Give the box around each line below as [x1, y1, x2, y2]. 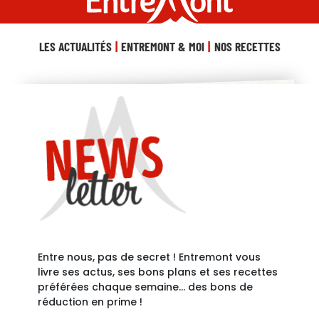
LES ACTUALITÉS [38, 38, 112, 54]
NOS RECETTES [214, 38, 281, 54]
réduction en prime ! [37, 294, 142, 309]
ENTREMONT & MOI [121, 38, 204, 54]
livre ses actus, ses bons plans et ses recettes [37, 264, 278, 279]
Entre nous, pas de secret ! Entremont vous [37, 249, 261, 264]
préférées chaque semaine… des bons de [37, 279, 253, 294]
